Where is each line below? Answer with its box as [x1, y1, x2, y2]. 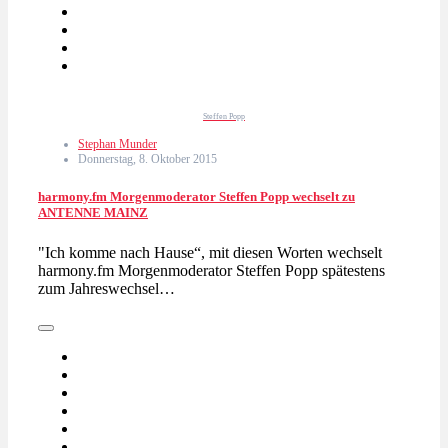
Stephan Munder [78, 137, 157, 152]
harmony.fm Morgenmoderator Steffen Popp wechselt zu [38, 189, 355, 205]
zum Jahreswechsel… [38, 279, 175, 297]
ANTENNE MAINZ [38, 205, 148, 221]
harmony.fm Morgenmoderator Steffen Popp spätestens [38, 261, 385, 279]
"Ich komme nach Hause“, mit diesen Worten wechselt [38, 243, 382, 261]
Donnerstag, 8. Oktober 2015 [78, 152, 217, 167]
